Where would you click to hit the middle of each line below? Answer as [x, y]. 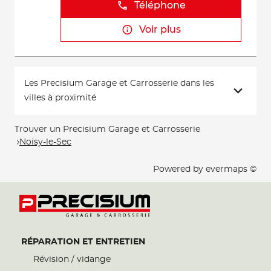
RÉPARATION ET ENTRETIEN [83, 242]
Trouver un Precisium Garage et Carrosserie [107, 129]
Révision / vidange [72, 260]
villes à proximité [60, 98]
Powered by [179, 169]
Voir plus [160, 30]
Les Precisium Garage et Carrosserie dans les [119, 83]
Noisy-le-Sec [45, 142]
